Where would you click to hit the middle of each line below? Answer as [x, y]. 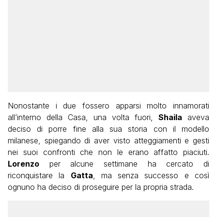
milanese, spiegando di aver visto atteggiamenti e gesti [108, 141]
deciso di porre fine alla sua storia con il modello [108, 129]
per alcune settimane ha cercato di [124, 164]
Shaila [170, 117]
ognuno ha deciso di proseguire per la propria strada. [101, 187]
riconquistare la [39, 176]
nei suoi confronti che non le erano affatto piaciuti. [108, 152]
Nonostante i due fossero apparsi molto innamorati [108, 106]
